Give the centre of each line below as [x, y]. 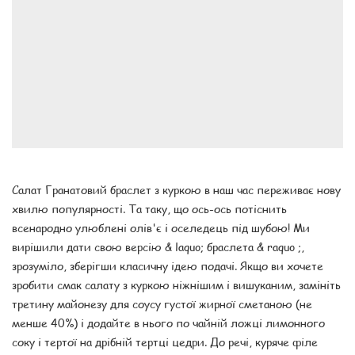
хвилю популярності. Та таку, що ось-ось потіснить [149, 209]
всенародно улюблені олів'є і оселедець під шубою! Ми [161, 228]
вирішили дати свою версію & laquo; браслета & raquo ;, [158, 247]
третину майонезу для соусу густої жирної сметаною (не [162, 304]
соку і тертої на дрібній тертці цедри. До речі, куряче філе [165, 342]
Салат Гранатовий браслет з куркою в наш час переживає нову [176, 190]
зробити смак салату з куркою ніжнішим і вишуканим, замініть [176, 285]
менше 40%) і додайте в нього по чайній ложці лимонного [168, 323]
